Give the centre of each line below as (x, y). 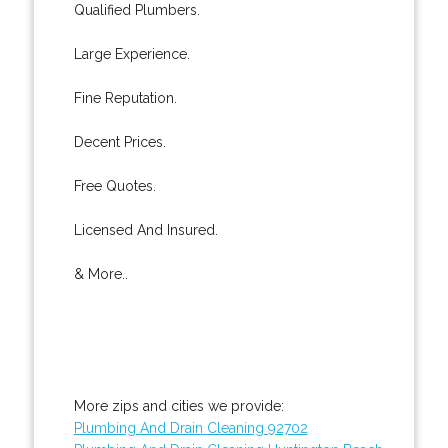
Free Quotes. (114, 185)
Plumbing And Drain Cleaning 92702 (190, 427)
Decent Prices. (119, 141)
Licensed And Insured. (145, 229)
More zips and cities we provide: (178, 405)
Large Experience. (131, 53)
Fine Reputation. (125, 97)
